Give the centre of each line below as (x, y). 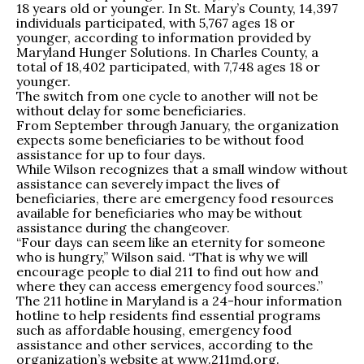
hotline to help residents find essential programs (169, 316)
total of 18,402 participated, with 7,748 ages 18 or (168, 67)
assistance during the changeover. (123, 228)
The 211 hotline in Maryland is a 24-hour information (179, 301)
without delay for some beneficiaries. (131, 111)
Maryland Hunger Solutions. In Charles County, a (167, 52)
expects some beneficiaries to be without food (160, 140)
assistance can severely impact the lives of (148, 184)
